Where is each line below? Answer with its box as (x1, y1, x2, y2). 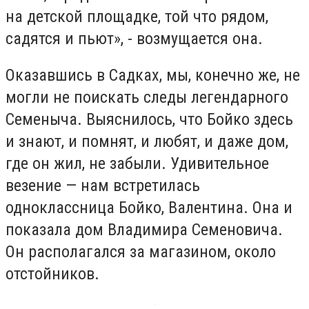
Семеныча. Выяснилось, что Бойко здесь (6, 110, 293, 130)
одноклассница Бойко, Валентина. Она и (6, 198, 292, 218)
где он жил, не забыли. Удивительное (6, 154, 269, 174)
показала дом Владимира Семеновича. (6, 220, 283, 240)
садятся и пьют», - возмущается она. (6, 28, 263, 48)
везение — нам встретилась (6, 176, 200, 196)
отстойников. (6, 264, 103, 284)
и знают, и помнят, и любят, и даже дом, (6, 132, 288, 152)
